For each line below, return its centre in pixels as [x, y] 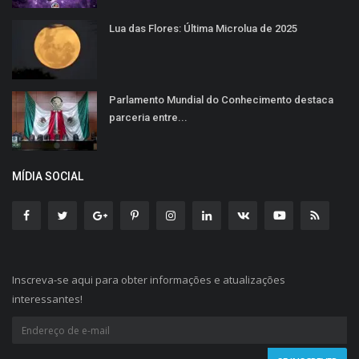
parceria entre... [148, 118]
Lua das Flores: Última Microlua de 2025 [203, 29]
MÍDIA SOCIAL [48, 177]
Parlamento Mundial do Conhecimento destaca [221, 100]
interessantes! [47, 299]
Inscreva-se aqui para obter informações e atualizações [149, 280]
